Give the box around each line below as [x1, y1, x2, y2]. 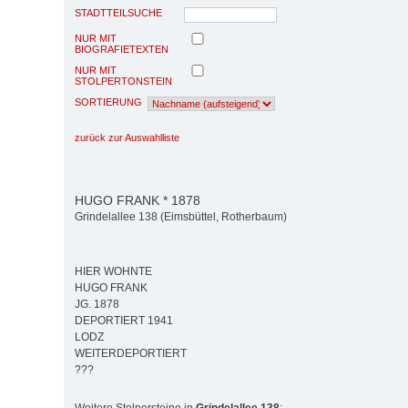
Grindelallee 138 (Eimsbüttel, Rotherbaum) [75, 210, 287, 224]
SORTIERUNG [75, 96, 142, 107]
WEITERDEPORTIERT [75, 347, 187, 361]
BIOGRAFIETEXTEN [75, 43, 168, 55]
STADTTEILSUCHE [75, 6, 162, 18]
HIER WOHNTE [75, 265, 152, 279]
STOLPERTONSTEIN [75, 75, 172, 87]
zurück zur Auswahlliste [75, 131, 179, 143]
